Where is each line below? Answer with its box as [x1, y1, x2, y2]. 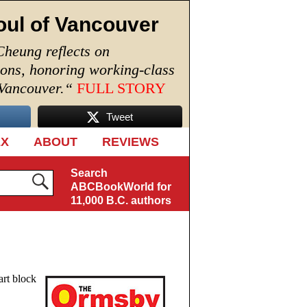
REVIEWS [102, 135, 159, 149]
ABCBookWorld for [70, 181, 171, 193]
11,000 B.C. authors [70, 195, 171, 206]
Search [70, 167, 108, 179]
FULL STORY [77, 79, 166, 97]
